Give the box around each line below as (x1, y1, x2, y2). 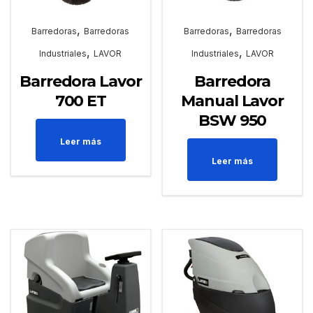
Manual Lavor (181, 92, 284, 111)
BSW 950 (198, 111, 267, 131)
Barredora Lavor (20, 72, 142, 92)
